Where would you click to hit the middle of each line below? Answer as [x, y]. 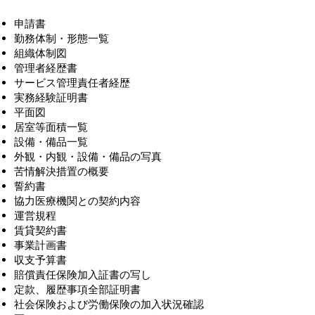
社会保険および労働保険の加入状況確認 [109, 304]
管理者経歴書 [46, 68]
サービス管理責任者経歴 [72, 83]
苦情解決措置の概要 [62, 171]
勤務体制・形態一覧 [62, 38]
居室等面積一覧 [51, 127]
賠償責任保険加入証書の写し [83, 275]
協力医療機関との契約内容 [77, 201]
